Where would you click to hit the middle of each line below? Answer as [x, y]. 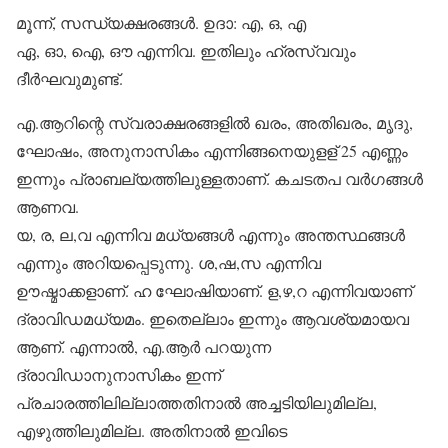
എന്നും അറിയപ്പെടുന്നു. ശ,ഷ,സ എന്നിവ [168, 262]
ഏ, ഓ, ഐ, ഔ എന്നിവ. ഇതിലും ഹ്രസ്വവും [186, 50]
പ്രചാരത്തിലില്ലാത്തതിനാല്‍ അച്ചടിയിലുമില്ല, [196, 402]
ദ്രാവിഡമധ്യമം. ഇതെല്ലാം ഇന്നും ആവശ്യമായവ [212, 318]
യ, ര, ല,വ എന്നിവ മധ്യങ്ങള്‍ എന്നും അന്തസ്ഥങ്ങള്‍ [210, 234]
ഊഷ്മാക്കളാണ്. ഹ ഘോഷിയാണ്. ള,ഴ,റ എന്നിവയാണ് [214, 290]
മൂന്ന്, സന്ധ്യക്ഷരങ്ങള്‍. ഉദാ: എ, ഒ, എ [161, 22]
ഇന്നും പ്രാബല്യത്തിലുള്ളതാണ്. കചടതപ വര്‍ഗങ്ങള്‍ [219, 178]
